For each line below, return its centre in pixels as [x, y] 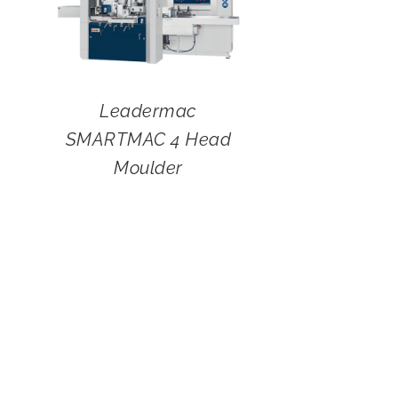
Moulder [148, 168]
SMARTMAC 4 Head [148, 140]
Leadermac [148, 111]
